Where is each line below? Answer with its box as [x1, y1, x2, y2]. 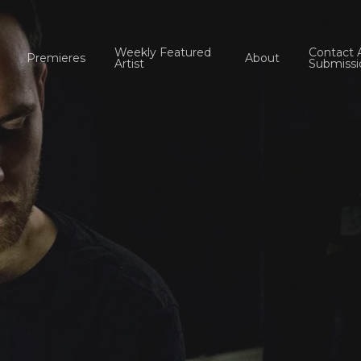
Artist [114, 56, 144, 71]
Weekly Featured [114, 45, 211, 60]
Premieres [26, 51, 85, 65]
